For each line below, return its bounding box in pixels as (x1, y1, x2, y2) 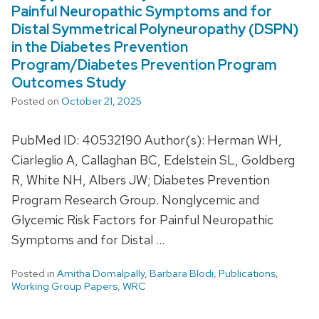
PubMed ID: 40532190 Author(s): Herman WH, (11, 131, 282, 148)
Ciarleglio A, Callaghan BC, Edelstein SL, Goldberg (11, 151, 295, 168)
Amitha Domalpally (57, 266, 145, 281)
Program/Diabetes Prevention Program (11, 55, 277, 74)
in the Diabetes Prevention (11, 37, 188, 56)
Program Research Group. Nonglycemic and (11, 191, 259, 208)
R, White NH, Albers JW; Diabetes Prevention (11, 171, 270, 188)
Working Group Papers (11, 278, 117, 293)
